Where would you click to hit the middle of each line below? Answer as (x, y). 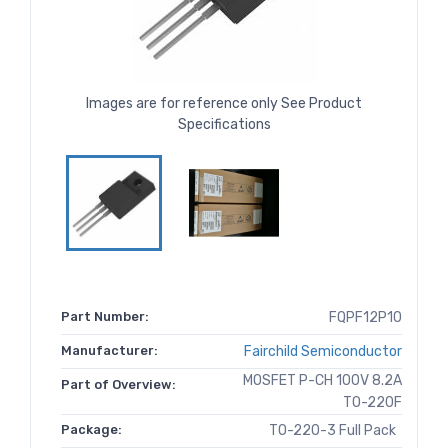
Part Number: (105, 317)
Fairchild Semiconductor (323, 352)
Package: (91, 430)
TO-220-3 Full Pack (335, 431)
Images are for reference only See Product (224, 104)
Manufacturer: (109, 351)
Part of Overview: (118, 385)
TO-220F (372, 403)
